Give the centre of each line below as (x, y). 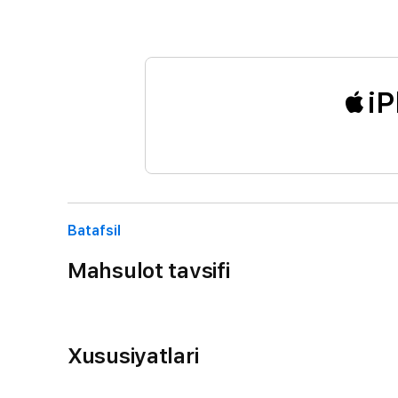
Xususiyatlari (133, 355)
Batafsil (94, 230)
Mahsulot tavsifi (149, 270)
